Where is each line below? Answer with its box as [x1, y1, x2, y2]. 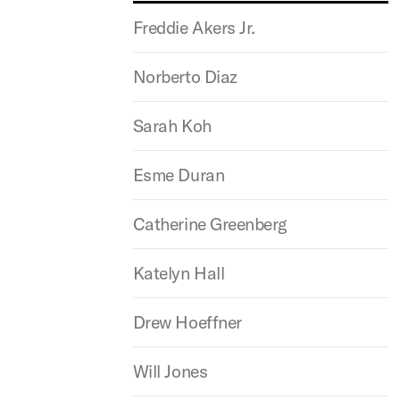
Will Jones [132, 360, 208, 382]
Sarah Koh [132, 114, 212, 137]
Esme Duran [132, 163, 225, 186]
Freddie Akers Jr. [132, 16, 255, 38]
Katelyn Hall [132, 262, 225, 284]
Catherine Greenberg [132, 212, 287, 235]
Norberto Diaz [132, 65, 237, 87]
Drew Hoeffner [132, 311, 242, 333]
